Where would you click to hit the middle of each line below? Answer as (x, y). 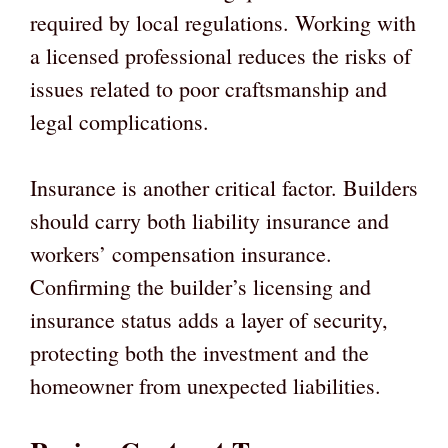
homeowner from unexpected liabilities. (205, 386)
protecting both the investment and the (199, 353)
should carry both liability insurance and (209, 221)
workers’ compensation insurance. (181, 254)
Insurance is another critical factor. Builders (224, 188)
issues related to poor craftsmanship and (208, 89)
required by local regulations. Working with (223, 23)
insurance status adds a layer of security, (209, 320)
